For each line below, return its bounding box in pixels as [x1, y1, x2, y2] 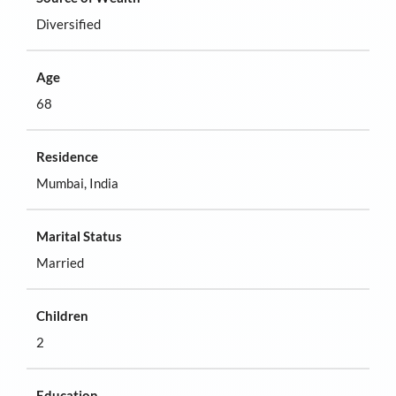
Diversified [36, 15, 102, 32]
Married [36, 254, 85, 270]
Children [36, 308, 89, 324]
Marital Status [36, 228, 123, 245]
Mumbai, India [36, 174, 119, 191]
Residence [36, 148, 99, 165]
